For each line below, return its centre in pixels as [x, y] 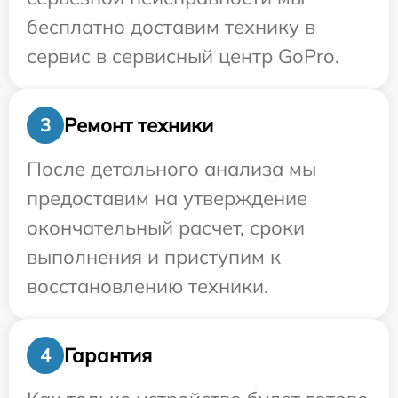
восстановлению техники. [147, 287]
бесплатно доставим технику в [171, 27]
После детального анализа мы [171, 169]
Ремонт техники [139, 125]
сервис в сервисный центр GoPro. [183, 56]
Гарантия [108, 355]
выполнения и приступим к [154, 257]
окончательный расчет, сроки [166, 228]
